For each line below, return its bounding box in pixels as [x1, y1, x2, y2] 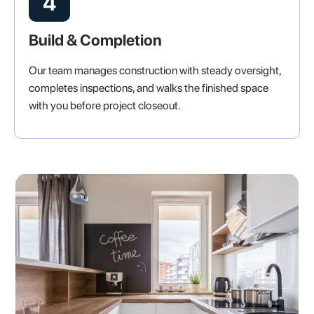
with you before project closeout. [29, 99, 181, 113]
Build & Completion [29, 31, 162, 50]
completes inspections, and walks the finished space [29, 81, 268, 95]
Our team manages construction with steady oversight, [29, 64, 281, 78]
